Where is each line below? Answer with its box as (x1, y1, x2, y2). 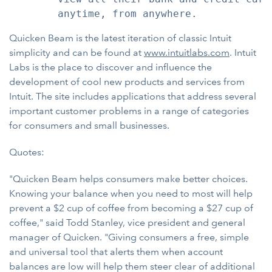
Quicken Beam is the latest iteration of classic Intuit (9, 32, 231, 44)
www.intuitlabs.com (144, 47, 229, 58)
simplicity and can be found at (9, 47, 144, 58)
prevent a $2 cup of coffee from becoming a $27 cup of (9, 202, 253, 214)
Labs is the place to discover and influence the (9, 61, 212, 73)
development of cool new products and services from (9, 76, 245, 87)
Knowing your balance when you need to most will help (9, 188, 253, 199)
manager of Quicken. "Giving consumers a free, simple (9, 231, 249, 243)
